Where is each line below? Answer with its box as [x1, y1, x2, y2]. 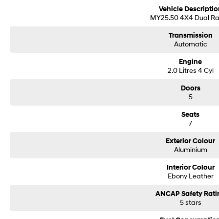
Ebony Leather [167, 172, 214, 180]
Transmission [168, 31, 213, 40]
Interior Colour [166, 163, 215, 172]
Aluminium [174, 145, 207, 154]
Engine [179, 58, 202, 66]
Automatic [174, 40, 207, 48]
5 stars [179, 198, 201, 207]
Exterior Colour [166, 137, 216, 146]
